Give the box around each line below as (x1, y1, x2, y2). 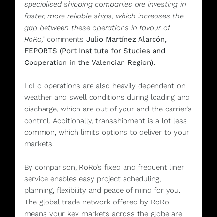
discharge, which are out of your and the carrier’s (24, 104, 192, 113)
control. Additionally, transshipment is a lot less (24, 116, 187, 125)
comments (45, 34, 86, 44)
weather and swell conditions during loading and (24, 93, 190, 102)
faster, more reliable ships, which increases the (24, 11, 184, 20)
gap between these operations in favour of (24, 23, 170, 32)
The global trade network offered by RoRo (24, 197, 169, 206)
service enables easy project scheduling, (24, 174, 161, 183)
